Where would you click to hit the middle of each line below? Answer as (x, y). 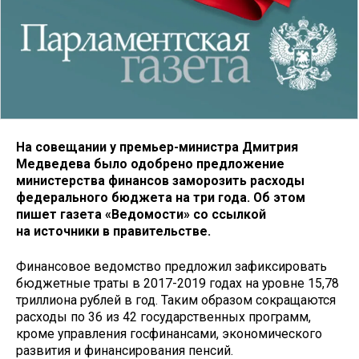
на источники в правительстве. (113, 231)
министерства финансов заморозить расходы (160, 180)
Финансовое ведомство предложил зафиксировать (171, 267)
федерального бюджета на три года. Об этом (161, 197)
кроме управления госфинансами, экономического (169, 334)
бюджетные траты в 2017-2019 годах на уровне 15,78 (177, 284)
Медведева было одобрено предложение (150, 163)
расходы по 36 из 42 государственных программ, (163, 317)
